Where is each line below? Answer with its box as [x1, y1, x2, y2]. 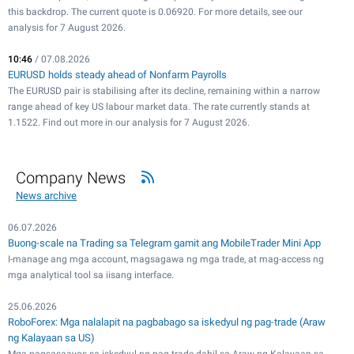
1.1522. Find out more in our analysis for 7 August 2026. [8, 117, 250, 129]
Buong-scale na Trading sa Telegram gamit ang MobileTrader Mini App [8, 237, 321, 250]
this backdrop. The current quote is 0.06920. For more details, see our [8, 6, 303, 18]
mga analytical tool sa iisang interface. [8, 269, 174, 281]
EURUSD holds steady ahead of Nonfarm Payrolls [8, 69, 227, 81]
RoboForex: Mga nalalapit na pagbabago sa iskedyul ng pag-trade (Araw [8, 316, 326, 329]
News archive [16, 190, 77, 202]
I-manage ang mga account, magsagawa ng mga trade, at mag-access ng [8, 254, 324, 265]
